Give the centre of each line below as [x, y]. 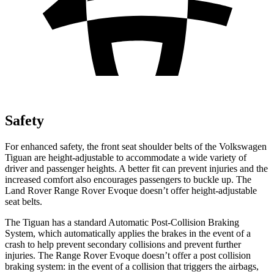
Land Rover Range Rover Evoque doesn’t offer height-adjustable [131, 190]
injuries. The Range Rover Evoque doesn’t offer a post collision [128, 255]
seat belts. [24, 201]
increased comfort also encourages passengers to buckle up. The [128, 179]
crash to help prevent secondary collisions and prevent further [123, 244]
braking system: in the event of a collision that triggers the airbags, [132, 266]
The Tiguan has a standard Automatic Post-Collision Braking [122, 222]
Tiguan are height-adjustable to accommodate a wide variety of [126, 157]
